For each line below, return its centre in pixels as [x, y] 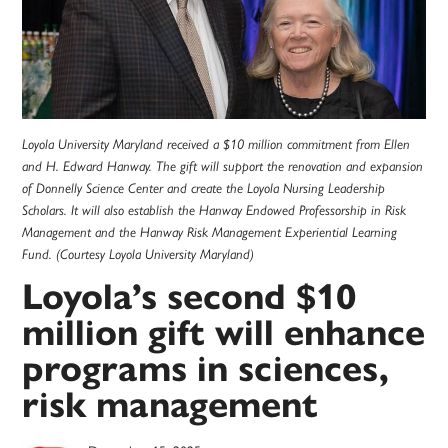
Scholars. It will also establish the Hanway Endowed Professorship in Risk [214, 209]
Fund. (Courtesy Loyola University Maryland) [138, 253]
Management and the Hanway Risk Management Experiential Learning [210, 231]
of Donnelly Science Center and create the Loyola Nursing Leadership [204, 187]
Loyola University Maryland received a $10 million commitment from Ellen [216, 143]
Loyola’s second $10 [189, 296]
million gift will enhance [224, 332]
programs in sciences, [206, 368]
